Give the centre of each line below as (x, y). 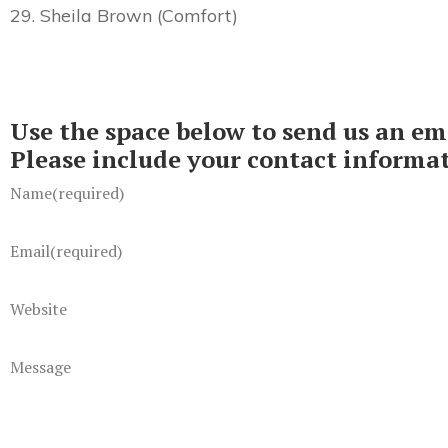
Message (40, 367)
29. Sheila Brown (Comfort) (124, 15)
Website (38, 309)
